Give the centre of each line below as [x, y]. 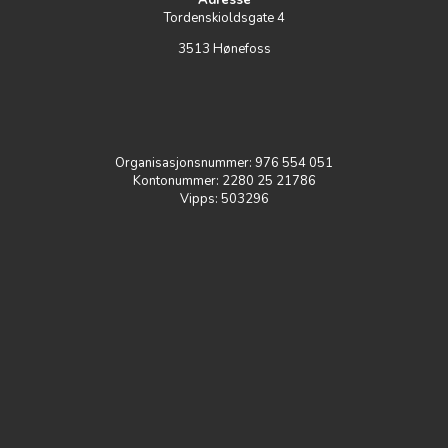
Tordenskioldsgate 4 [224, 17]
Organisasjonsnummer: [185, 162]
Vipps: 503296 [224, 198]
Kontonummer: [177, 180]
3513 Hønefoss [224, 48]
